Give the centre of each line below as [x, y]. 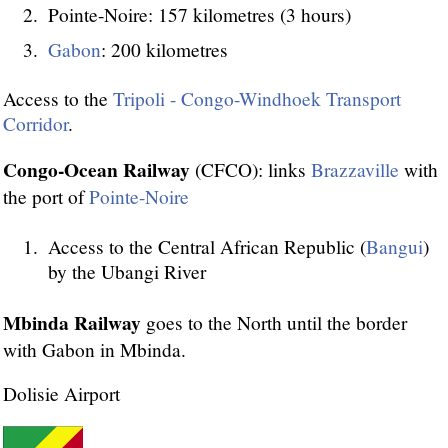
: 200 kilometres [164, 49]
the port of [46, 197]
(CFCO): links [250, 170]
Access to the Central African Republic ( [207, 246]
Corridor [35, 123]
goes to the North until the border [274, 322]
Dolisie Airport [61, 394]
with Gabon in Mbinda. [94, 349]
